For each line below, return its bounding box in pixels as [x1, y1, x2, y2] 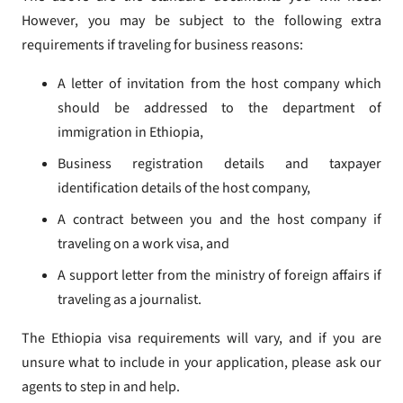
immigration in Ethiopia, [58, 122, 203, 143]
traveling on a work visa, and [58, 234, 229, 255]
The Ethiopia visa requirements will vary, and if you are [22, 328, 381, 349]
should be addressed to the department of [58, 98, 381, 119]
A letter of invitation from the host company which [58, 74, 381, 94]
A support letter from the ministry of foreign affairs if [58, 265, 381, 286]
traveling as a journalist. [58, 290, 201, 310]
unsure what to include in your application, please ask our [22, 353, 381, 373]
